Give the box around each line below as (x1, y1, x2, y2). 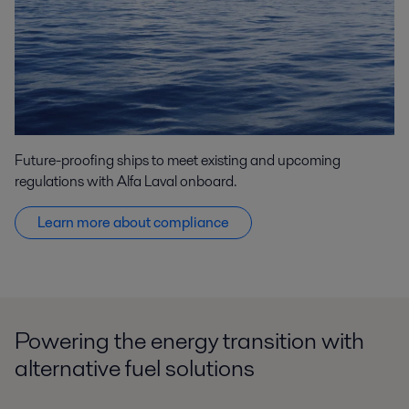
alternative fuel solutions (15, 351, 255, 385)
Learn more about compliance (37, 212, 229, 234)
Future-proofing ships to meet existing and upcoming (15, 150, 341, 172)
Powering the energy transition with (15, 324, 364, 358)
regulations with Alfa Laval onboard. (15, 171, 236, 193)
